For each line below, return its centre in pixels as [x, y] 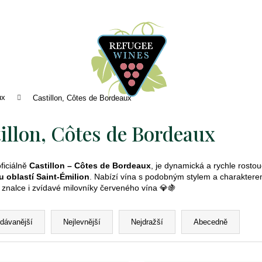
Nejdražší [147, 222]
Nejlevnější [82, 222]
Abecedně [211, 222]
